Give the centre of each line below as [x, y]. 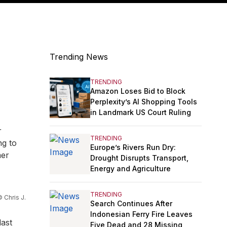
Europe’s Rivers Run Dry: [133, 147]
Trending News [79, 57]
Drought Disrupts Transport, [139, 158]
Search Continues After [131, 203]
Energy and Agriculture [130, 168]
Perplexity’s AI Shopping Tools [144, 101]
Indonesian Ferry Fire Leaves [141, 214]
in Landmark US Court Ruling [141, 112]
